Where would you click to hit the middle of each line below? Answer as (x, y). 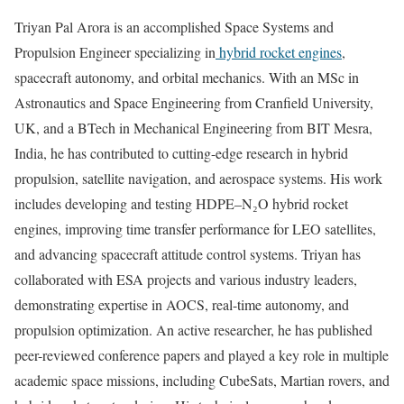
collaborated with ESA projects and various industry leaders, (186, 279)
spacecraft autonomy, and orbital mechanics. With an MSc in (187, 77)
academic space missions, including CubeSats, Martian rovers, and (202, 380)
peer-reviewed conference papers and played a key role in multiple (202, 354)
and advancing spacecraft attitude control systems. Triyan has (188, 253)
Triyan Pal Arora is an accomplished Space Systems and (174, 26)
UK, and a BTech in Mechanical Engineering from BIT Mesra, (193, 127)
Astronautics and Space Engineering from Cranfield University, (194, 102)
